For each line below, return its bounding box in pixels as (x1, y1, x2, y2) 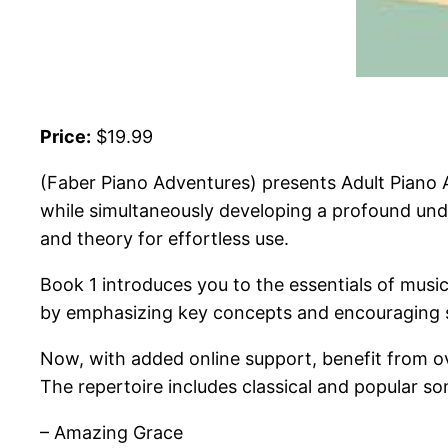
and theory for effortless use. (40, 228, 289, 250)
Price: (40, 126, 91, 148)
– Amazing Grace (40, 422, 183, 444)
